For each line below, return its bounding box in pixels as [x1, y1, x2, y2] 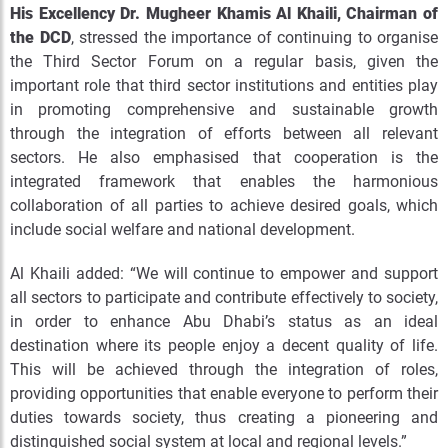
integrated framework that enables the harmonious [10, 172, 438, 191]
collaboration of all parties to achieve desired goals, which [10, 196, 438, 215]
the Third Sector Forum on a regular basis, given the [10, 52, 438, 71]
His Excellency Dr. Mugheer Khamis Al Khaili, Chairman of [10, 4, 438, 23]
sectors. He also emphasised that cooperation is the [10, 148, 438, 167]
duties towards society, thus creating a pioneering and [10, 408, 438, 427]
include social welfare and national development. [10, 220, 355, 239]
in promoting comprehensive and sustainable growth [10, 100, 438, 119]
